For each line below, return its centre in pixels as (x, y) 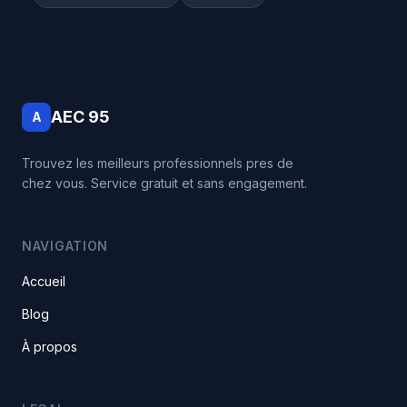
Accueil (44, 281)
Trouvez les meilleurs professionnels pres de (158, 163)
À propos (50, 347)
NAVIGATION (65, 246)
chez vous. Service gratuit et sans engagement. (164, 183)
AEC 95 (80, 117)
